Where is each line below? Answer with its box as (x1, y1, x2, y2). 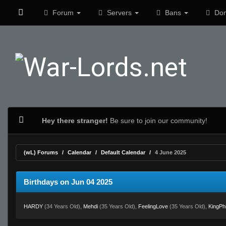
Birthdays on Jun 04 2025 (24, 178, 112, 186)
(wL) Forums (24, 149, 58, 155)
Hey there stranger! (41, 117, 108, 125)
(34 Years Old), (43, 203, 83, 209)
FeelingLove (138, 203, 168, 209)
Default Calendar (101, 149, 145, 155)
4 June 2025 (155, 149, 186, 155)
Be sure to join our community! (107, 117, 207, 125)
